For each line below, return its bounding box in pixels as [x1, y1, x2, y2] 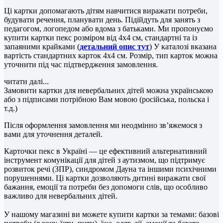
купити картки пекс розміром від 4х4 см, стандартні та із [4, 33, 197, 42]
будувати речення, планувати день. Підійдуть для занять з [4, 15, 200, 24]
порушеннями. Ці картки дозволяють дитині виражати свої [4, 173, 206, 182]
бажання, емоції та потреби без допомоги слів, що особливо [4, 182, 208, 191]
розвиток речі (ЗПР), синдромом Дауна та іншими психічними [4, 164, 217, 173]
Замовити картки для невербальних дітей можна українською [4, 86, 213, 95]
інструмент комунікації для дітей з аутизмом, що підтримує [4, 155, 205, 164]
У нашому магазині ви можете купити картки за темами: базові [4, 210, 219, 219]
